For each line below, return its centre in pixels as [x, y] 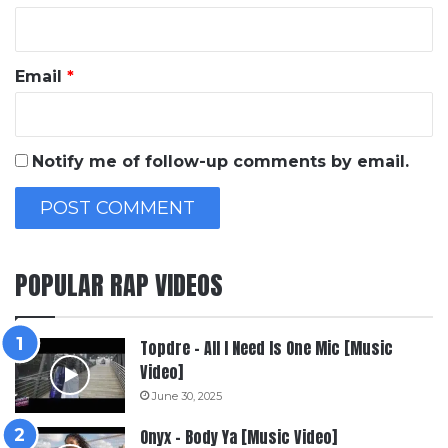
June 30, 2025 [187, 395]
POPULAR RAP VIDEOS [119, 284]
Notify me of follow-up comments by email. [220, 161]
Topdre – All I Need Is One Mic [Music [266, 347]
